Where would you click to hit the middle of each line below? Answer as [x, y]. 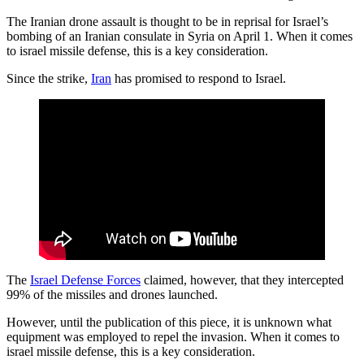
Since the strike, [49, 79]
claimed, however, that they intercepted [242, 280]
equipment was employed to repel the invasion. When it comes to [173, 337]
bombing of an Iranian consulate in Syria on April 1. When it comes [180, 37]
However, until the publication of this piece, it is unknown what [169, 323]
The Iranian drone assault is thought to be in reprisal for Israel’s [167, 22]
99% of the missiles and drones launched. [112, 295]
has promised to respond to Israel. [199, 79]
